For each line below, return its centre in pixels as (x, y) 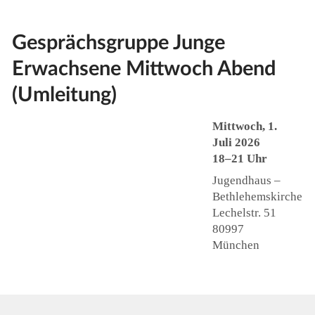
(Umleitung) (64, 95)
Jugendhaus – (246, 181)
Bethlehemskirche (257, 197)
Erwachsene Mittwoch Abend (143, 69)
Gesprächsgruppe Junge (118, 43)
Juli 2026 (236, 142)
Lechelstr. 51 (244, 213)
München (236, 245)
